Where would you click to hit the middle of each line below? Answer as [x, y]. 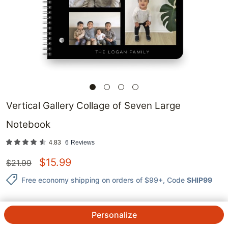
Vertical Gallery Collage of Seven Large [93, 106]
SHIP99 [199, 180]
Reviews [83, 143]
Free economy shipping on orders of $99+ [92, 180]
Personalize [114, 215]
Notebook [28, 125]
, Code [174, 180]
